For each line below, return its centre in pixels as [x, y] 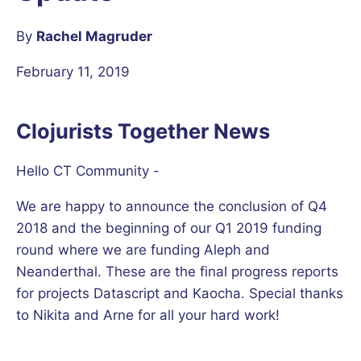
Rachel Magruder [94, 36]
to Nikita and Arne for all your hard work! [148, 315]
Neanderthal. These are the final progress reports [177, 271]
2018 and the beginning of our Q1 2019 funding [169, 228]
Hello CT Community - [88, 170]
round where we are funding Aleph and [143, 249]
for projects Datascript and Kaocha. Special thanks [180, 293]
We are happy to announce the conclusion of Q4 [172, 206]
